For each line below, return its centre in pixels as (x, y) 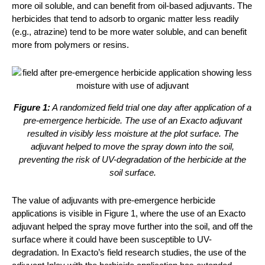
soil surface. (132, 172)
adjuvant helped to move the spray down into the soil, (132, 146)
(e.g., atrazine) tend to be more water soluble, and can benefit (129, 32)
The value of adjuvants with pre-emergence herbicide (114, 200)
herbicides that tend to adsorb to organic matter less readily (125, 19)
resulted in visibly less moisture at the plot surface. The (132, 133)
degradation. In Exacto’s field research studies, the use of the (129, 252)
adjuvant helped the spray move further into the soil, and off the (132, 226)
